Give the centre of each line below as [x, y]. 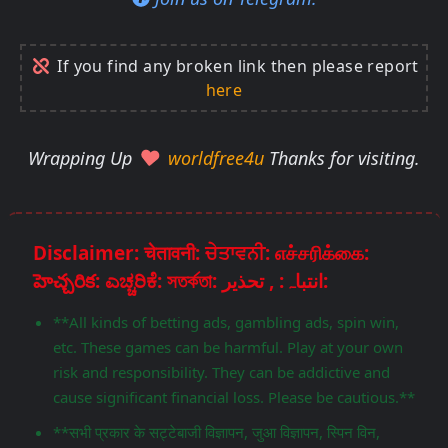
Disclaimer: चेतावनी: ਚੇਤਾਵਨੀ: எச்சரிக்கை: [201, 252]
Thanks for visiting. [344, 157]
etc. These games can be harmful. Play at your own [228, 346]
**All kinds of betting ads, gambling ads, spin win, [226, 321]
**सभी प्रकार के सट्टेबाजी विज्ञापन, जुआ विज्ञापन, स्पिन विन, [216, 431]
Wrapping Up [82, 157]
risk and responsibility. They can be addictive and [221, 371]
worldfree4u [218, 157]
